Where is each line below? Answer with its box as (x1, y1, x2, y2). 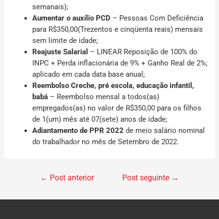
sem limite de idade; (32, 36, 98, 45)
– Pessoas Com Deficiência (110, 13, 204, 22)
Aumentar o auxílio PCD (32, 13, 111, 22)
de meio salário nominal (124, 126, 205, 135)
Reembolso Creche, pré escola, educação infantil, (32, 81, 195, 90)
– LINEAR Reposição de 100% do (90, 47, 198, 56)
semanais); (32, 2, 68, 11)
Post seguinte (122, 173, 172, 182)
